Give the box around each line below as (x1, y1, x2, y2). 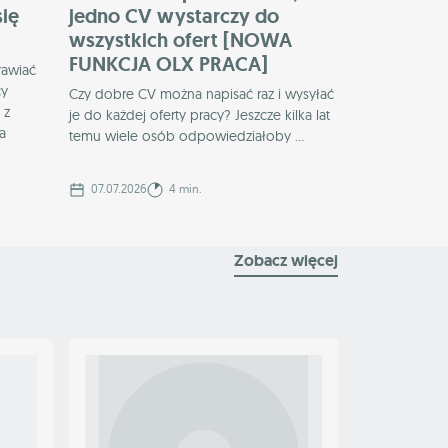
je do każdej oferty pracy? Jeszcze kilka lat (69, 106, 330, 125)
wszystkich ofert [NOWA (69, 27, 292, 54)
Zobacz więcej (234, 250, 338, 272)
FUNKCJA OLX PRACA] (69, 51, 268, 78)
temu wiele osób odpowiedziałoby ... (69, 127, 304, 146)
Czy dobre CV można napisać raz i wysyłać (69, 85, 334, 104)
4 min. (166, 181, 202, 197)
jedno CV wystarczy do (69, 3, 279, 30)
